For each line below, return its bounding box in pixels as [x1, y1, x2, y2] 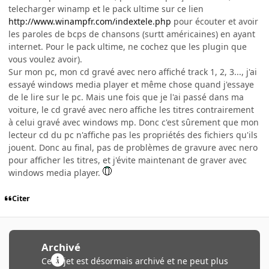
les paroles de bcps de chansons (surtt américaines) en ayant [8, 28, 255, 40]
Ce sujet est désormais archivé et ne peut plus [41, 255, 228, 267]
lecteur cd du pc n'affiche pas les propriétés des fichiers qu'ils [8, 128, 258, 141]
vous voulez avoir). [8, 53, 82, 65]
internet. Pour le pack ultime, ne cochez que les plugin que [8, 40, 247, 52]
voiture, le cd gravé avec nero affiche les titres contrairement [8, 103, 254, 115]
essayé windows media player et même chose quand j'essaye [8, 78, 254, 90]
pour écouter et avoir [171, 15, 258, 27]
